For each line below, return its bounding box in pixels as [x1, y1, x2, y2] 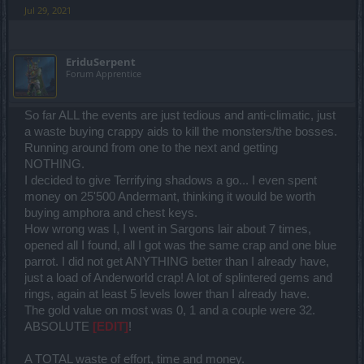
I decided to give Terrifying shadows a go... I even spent [24, 173, 317, 187]
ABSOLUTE [24, 319, 93, 333]
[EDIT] [93, 319, 128, 333]
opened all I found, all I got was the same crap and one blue [24, 238, 336, 252]
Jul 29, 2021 [24, 3, 71, 16]
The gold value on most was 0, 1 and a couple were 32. [24, 303, 315, 317]
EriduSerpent [66, 54, 136, 69]
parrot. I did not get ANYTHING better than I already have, [24, 254, 329, 268]
